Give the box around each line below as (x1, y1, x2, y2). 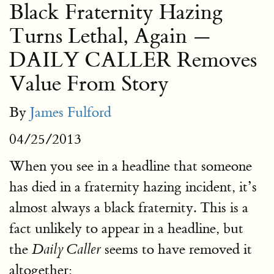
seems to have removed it (101, 240, 252, 258)
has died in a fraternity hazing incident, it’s (9, 177, 257, 196)
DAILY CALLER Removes (9, 46, 257, 73)
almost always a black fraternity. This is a (9, 198, 248, 217)
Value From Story (9, 70, 169, 97)
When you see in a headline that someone (9, 157, 252, 175)
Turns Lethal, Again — (9, 23, 212, 50)
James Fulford (30, 103, 111, 121)
